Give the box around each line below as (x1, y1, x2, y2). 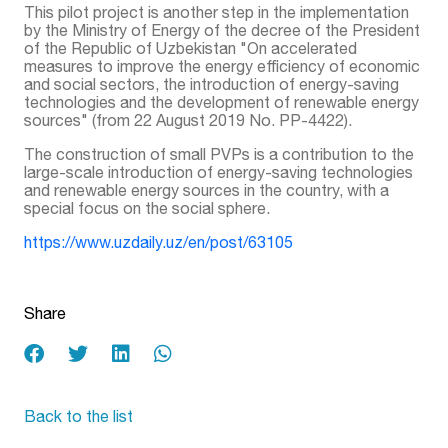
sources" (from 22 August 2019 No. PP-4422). (24, 110, 352, 129)
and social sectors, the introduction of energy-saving (24, 74, 399, 93)
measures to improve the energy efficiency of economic (24, 56, 420, 75)
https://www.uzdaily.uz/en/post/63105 (24, 232, 293, 251)
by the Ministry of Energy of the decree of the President (24, 20, 420, 39)
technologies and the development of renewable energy (24, 92, 419, 111)
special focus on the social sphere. (24, 198, 270, 217)
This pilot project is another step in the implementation (24, 2, 409, 21)
